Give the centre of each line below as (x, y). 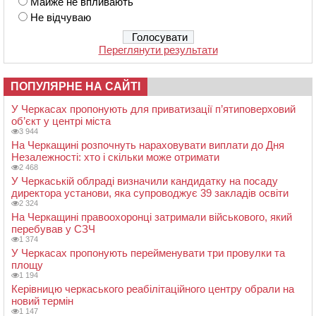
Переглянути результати (158, 50)
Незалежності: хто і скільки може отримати (115, 157)
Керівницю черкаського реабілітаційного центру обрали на (153, 289)
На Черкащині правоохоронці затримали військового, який (152, 217)
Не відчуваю (61, 18)
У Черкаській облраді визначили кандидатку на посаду (145, 181)
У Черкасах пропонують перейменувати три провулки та (148, 253)
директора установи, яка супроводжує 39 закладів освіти (150, 193)
